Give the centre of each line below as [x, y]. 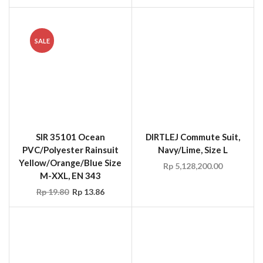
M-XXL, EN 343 [70, 130]
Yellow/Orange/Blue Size [70, 117]
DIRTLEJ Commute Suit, [193, 91]
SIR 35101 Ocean [70, 91]
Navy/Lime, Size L [193, 104]
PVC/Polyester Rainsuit [70, 104]
